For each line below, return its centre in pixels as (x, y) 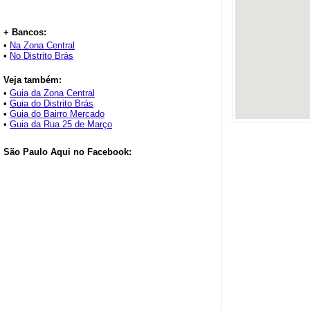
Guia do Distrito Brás (52, 103)
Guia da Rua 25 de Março (61, 124)
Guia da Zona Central (52, 93)
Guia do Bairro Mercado (57, 114)
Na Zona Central (42, 45)
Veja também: (33, 80)
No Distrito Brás (42, 56)
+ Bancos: (25, 32)
